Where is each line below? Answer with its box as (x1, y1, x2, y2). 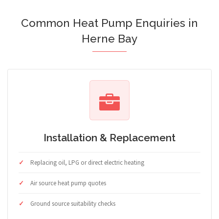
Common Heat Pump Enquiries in (21, 17, 198, 30)
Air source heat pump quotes (30, 179, 106, 188)
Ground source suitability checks (30, 199, 115, 208)
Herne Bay (82, 32, 137, 45)
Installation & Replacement (44, 131, 175, 144)
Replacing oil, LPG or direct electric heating (30, 158, 144, 167)
